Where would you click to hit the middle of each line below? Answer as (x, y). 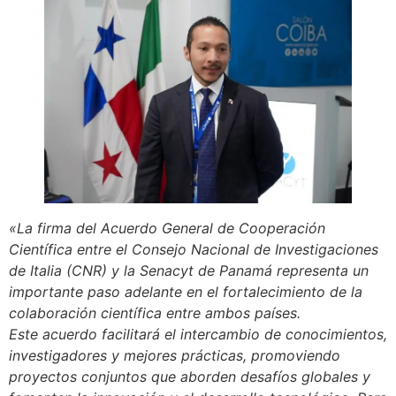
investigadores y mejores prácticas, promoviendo (175, 355)
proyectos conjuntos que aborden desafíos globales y (190, 376)
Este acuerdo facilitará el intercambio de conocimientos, (198, 334)
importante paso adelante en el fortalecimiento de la (186, 291)
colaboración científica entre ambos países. (155, 312)
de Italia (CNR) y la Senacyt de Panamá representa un (189, 270)
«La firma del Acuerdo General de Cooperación (167, 228)
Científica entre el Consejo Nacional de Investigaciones (194, 249)
